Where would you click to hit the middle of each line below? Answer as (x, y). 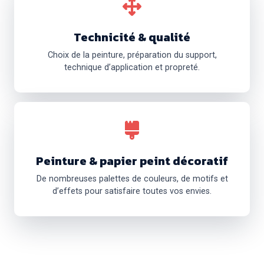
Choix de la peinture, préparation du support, (132, 55)
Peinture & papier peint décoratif (132, 161)
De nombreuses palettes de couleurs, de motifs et (132, 179)
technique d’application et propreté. (132, 67)
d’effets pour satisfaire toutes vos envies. (132, 191)
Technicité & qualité (132, 37)
